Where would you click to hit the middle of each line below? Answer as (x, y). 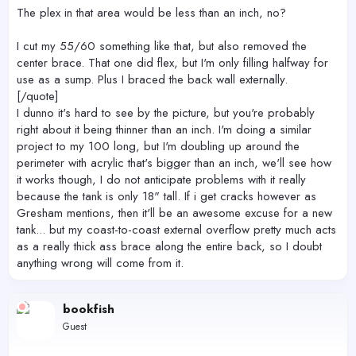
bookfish (89, 309)
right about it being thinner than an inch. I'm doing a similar (164, 129)
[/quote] (38, 96)
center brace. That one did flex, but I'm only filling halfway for (172, 62)
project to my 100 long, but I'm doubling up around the (158, 146)
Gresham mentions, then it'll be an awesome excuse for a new (174, 213)
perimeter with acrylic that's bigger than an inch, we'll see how (174, 163)
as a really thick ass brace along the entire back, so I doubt (169, 246)
